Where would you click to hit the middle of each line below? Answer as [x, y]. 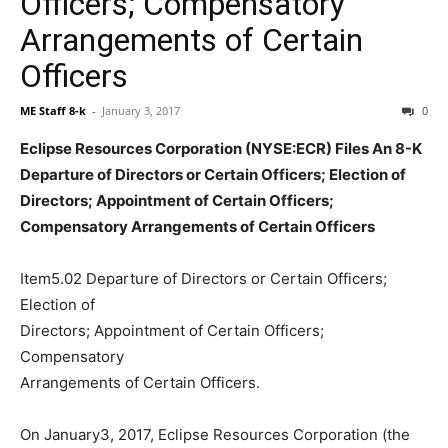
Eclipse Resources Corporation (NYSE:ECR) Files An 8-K [221, 148]
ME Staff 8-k [53, 110]
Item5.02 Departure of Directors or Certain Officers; [203, 278]
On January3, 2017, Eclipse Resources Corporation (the [215, 434]
